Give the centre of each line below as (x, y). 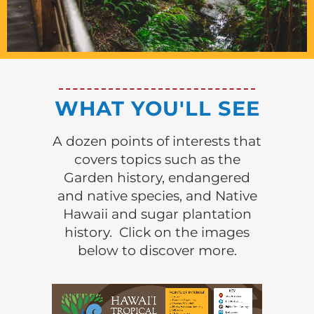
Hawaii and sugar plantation (157, 214)
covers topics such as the (157, 159)
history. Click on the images (157, 232)
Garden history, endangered (157, 177)
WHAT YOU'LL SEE (157, 108)
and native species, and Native (157, 196)
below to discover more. (157, 250)
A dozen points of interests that (157, 141)
